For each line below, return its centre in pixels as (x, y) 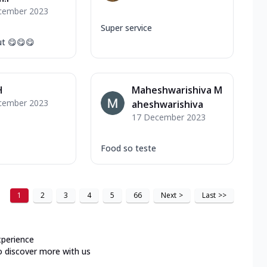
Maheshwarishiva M (177, 90)
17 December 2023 (169, 117)
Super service (126, 27)
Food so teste (128, 148)
